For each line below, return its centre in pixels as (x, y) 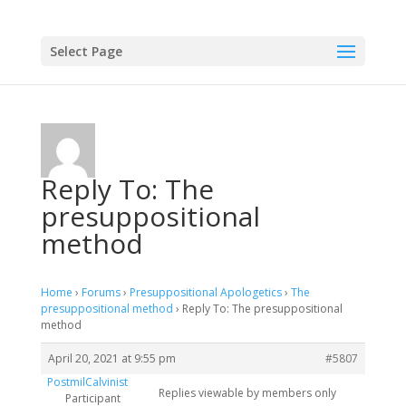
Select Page (86, 51)
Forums (101, 292)
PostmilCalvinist (87, 382)
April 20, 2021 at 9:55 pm (111, 358)
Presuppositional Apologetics (205, 292)
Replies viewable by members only (247, 393)
